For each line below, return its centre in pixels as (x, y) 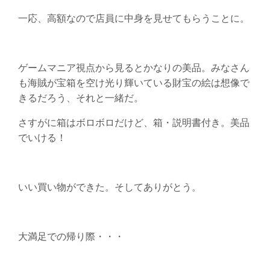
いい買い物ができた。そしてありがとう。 (109, 187)
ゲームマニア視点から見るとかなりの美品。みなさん (133, 67)
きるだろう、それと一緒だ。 (80, 97)
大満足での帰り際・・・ (71, 236)
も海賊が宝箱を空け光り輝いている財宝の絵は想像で (133, 82)
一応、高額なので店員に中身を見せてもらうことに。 (133, 18)
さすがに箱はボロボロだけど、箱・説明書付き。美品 (133, 122)
